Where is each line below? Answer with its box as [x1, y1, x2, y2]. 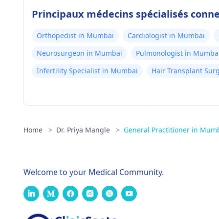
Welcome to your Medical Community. [23, 167, 164, 177]
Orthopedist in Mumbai [37, 31, 114, 40]
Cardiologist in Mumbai [128, 31, 205, 40]
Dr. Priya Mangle [56, 125, 112, 134]
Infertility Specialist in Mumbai [37, 66, 138, 75]
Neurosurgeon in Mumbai [37, 48, 122, 58]
